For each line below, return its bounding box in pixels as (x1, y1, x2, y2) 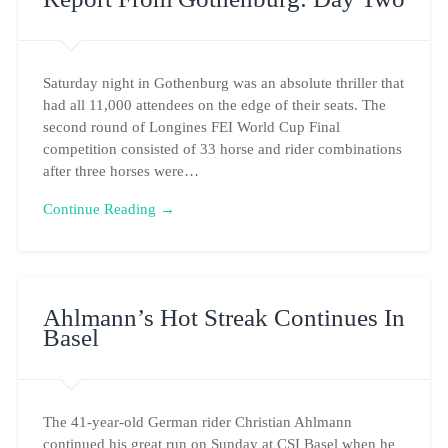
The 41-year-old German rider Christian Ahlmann (42, 412, 352, 430)
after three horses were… (42, 161, 199, 179)
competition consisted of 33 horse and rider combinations (42, 139, 402, 157)
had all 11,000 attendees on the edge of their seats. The (42, 95, 386, 113)
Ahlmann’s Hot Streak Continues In (42, 303, 405, 331)
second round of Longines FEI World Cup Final (42, 117, 340, 135)
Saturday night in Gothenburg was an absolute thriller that (42, 73, 404, 91)
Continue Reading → (42, 200, 175, 218)
